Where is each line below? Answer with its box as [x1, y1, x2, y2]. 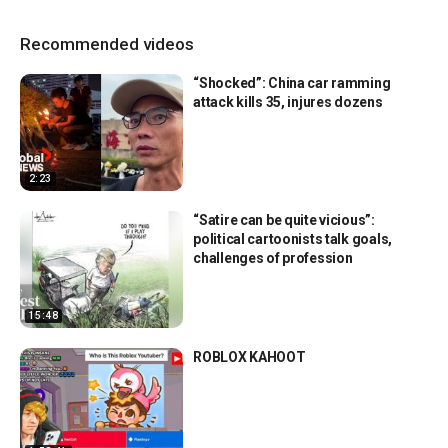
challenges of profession [193, 250, 353, 267]
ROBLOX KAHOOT [193, 348, 306, 365]
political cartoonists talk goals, [193, 231, 392, 248]
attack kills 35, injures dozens [193, 94, 383, 111]
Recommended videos [20, 34, 194, 55]
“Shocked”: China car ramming [193, 75, 391, 92]
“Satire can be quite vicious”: [193, 212, 375, 229]
